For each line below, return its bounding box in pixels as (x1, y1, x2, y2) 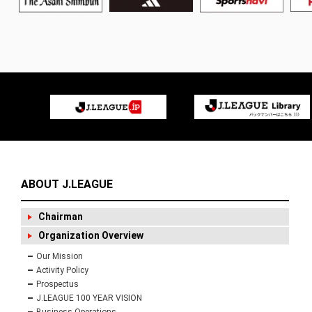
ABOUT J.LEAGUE (21, 178, 113, 192)
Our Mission (36, 251, 83, 262)
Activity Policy (36, 265, 88, 276)
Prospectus (36, 279, 79, 290)
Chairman (38, 211, 83, 223)
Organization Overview (38, 230, 143, 242)
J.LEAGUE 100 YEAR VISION (36, 293, 142, 304)
